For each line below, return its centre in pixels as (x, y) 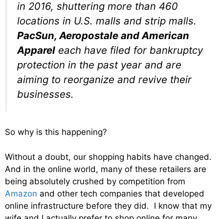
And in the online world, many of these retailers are (106, 169)
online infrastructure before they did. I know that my (108, 206)
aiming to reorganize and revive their (104, 79)
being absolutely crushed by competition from (95, 181)
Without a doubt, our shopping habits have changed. (109, 157)
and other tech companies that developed (121, 193)
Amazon (21, 193)
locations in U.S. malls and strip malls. (107, 21)
